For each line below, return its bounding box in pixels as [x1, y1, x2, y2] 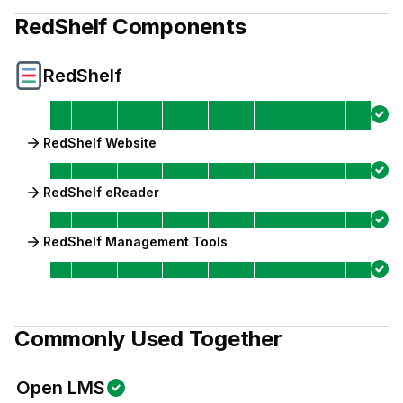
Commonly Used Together [14, 326, 282, 352]
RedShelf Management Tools [43, 234, 228, 249]
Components [107, 13, 246, 40]
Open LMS [16, 377, 105, 399]
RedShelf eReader [43, 184, 159, 200]
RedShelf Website [43, 135, 157, 150]
